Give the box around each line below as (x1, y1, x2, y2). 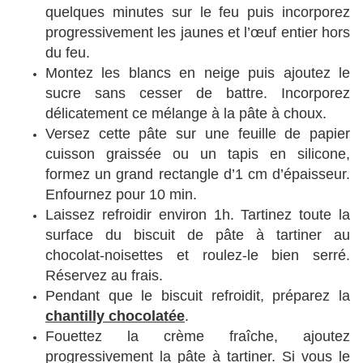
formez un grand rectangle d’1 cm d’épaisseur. (45, 166, 350, 183)
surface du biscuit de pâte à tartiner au (45, 227, 350, 244)
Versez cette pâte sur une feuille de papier (45, 126, 350, 143)
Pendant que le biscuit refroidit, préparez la (45, 288, 350, 305)
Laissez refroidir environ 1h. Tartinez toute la (45, 207, 350, 224)
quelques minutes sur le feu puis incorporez (45, 4, 350, 21)
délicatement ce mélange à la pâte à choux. (45, 105, 327, 122)
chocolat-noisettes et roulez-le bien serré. (45, 247, 350, 264)
